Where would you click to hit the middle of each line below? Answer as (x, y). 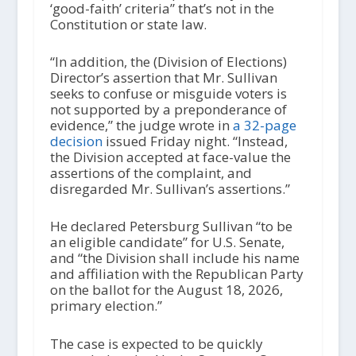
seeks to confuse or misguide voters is (168, 94)
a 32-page (264, 126)
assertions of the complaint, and (151, 173)
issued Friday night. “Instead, (195, 141)
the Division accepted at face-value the (170, 157)
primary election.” (106, 306)
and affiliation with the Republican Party (176, 274)
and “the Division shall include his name (174, 258)
